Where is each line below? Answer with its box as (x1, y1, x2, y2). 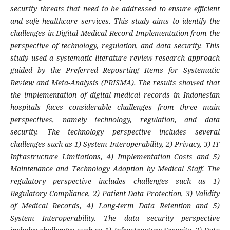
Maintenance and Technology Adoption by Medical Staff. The (10, 164, 220, 174)
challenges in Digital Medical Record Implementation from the (10, 28, 220, 39)
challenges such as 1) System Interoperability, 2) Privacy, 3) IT (10, 139, 220, 149)
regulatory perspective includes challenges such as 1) (10, 176, 220, 186)
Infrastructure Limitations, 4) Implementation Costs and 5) (10, 151, 220, 162)
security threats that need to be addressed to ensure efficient (10, 4, 220, 14)
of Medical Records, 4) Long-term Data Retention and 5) (10, 201, 220, 211)
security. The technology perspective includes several (10, 127, 220, 137)
